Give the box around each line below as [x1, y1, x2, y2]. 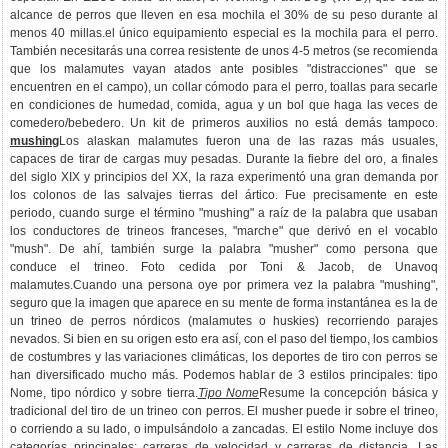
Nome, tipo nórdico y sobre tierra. [10, 386, 198, 400]
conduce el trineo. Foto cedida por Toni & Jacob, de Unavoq [10, 260, 438, 274]
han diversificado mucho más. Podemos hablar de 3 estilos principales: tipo [10, 368, 438, 382]
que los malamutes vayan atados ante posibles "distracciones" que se [10, 62, 438, 76]
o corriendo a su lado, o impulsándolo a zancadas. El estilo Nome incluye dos [10, 422, 438, 436]
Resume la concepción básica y [259, 386, 438, 400]
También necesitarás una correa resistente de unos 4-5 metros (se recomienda [10, 44, 438, 58]
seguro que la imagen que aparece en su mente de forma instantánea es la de [10, 296, 438, 310]
